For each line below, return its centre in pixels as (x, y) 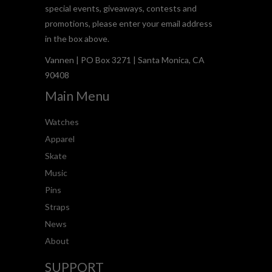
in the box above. (77, 39)
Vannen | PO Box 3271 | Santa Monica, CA (125, 60)
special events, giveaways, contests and (121, 8)
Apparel (60, 139)
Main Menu (77, 96)
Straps (57, 207)
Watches (62, 122)
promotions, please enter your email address (129, 24)
